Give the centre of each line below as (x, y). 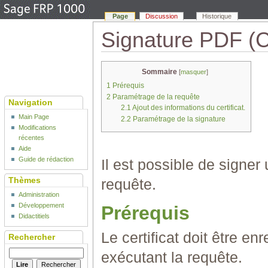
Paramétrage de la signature (179, 119)
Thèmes (24, 180)
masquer (194, 72)
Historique (217, 16)
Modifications (38, 128)
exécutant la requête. (171, 258)
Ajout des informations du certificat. (188, 108)
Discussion (161, 16)
